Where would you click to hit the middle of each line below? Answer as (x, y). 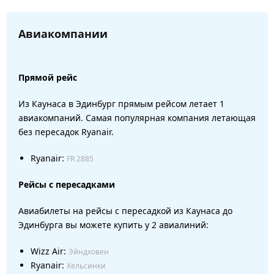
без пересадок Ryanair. (66, 131)
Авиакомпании (63, 33)
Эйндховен (89, 251)
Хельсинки (86, 265)
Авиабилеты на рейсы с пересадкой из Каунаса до (125, 210)
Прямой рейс (48, 77)
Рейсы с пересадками (67, 184)
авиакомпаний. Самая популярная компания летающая (137, 117)
